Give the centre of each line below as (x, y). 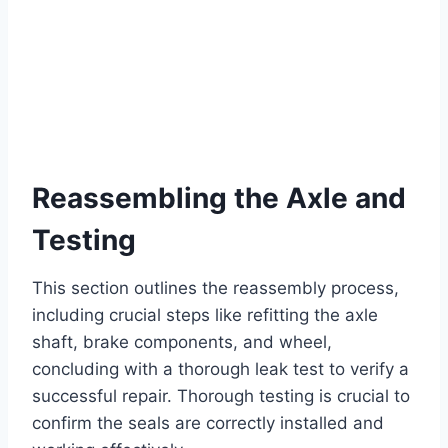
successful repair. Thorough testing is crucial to (221, 396)
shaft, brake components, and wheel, (182, 342)
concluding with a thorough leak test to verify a (220, 369)
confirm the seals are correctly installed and (208, 423)
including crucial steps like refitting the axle (205, 315)
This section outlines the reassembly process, (215, 288)
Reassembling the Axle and (219, 198)
